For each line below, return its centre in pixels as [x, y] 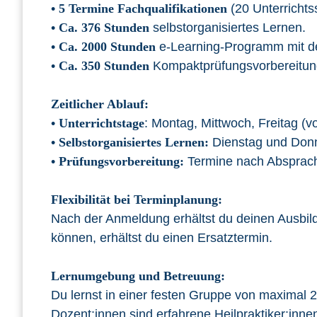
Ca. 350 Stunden [104, 66]
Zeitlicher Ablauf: [100, 104]
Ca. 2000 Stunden [107, 47]
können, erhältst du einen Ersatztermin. [162, 238]
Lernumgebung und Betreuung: [138, 276]
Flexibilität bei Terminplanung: [137, 200]
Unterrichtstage [102, 123]
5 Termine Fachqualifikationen [143, 9]
